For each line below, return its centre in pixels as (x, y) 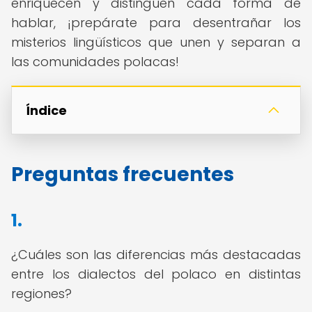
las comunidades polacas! (95, 62)
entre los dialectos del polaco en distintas (156, 274)
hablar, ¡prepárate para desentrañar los (156, 23)
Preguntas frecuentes (123, 174)
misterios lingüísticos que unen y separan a (156, 42)
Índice (46, 110)
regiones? (41, 294)
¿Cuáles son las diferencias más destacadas (156, 255)
